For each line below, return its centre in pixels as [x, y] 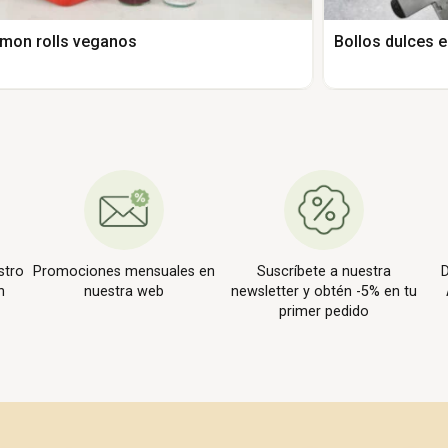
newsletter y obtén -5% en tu [324, 292]
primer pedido [324, 312]
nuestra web [124, 292]
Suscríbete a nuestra [324, 272]
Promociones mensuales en [124, 272]
